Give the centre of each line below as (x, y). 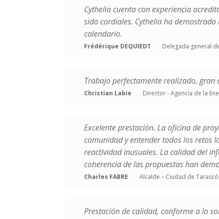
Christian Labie (108, 93)
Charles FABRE (106, 177)
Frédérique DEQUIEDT (118, 46)
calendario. (103, 34)
